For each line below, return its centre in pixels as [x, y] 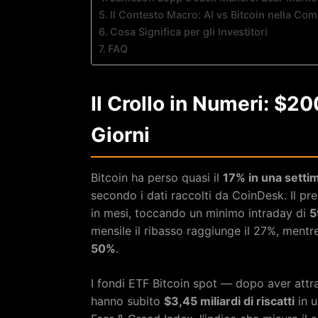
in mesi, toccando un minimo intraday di [200, 213]
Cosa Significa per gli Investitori [188, 31]
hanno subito [127, 301]
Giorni [120, 135]
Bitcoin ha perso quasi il [157, 177]
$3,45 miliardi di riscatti [229, 301]
